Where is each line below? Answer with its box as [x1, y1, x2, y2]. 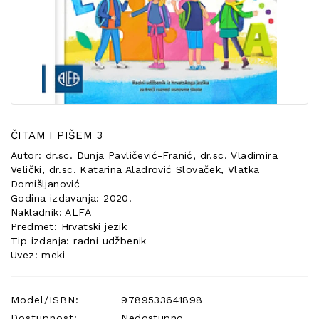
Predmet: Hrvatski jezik [11, 221, 127, 232]
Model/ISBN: [11, 294, 79, 305]
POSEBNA [18, 4, 66, 16]
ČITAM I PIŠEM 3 [11, 129, 103, 142]
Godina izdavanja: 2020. [11, 192, 132, 204]
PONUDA [18, 19, 61, 30]
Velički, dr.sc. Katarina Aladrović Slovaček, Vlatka [11, 164, 260, 175]
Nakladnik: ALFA [11, 206, 91, 218]
